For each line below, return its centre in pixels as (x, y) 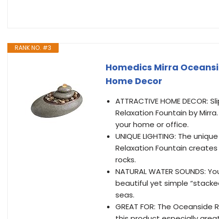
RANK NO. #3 (33, 48)
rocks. (126, 160)
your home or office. (152, 124)
